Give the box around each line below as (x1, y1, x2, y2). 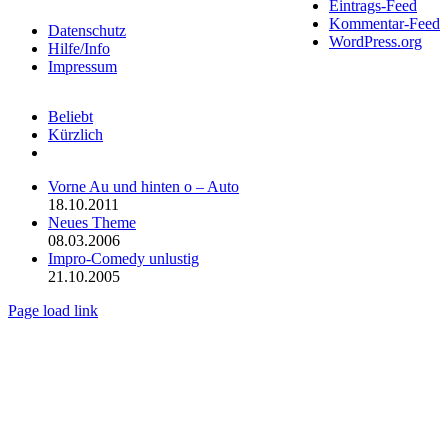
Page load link (8, 302, 98, 320)
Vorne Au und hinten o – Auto (48, 178, 239, 196)
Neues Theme (48, 214, 136, 232)
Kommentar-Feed (329, 14, 440, 32)
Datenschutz (48, 22, 126, 40)
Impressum (48, 58, 117, 76)
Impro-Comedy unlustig (48, 250, 199, 268)
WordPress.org (329, 32, 422, 50)
